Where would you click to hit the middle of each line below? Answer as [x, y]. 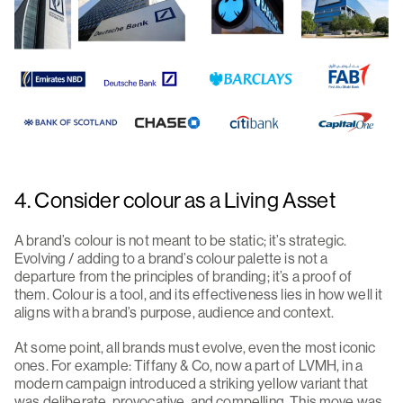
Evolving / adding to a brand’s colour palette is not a [171, 258]
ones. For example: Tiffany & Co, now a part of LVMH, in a [189, 365]
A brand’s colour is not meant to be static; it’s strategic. [181, 240]
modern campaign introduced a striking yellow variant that [192, 383]
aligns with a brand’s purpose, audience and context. [175, 312]
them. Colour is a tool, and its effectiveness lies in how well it [199, 294]
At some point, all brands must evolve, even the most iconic [195, 347]
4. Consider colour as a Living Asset [181, 199]
